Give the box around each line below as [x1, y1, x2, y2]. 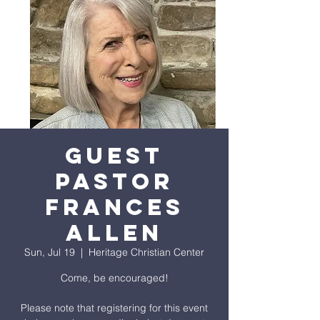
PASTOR [55, 167, 174, 196]
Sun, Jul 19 [24, 246, 75, 259]
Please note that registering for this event [21, 301, 208, 314]
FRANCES [44, 193, 184, 221]
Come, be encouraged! [60, 271, 169, 284]
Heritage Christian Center [89, 246, 204, 259]
